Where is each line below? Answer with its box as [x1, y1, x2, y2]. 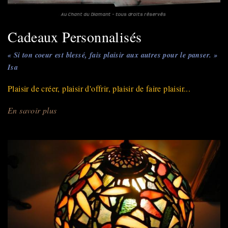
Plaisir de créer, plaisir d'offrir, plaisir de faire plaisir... [8, 82, 191, 94]
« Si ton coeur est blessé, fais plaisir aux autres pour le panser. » [8, 49, 218, 60]
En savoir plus [8, 104, 57, 116]
